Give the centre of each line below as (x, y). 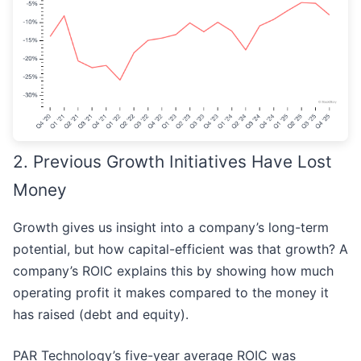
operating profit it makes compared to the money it (171, 293)
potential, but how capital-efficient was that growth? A (180, 249)
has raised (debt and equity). (101, 315)
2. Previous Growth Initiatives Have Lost (172, 162)
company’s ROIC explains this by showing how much (173, 271)
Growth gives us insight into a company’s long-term (171, 228)
